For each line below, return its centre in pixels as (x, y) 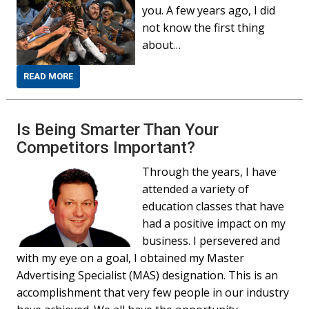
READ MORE (49, 76)
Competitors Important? (106, 148)
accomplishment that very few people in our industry (153, 292)
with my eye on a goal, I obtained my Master (131, 258)
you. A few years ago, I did (209, 10)
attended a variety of (196, 189)
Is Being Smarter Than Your (118, 130)
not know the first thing (204, 28)
